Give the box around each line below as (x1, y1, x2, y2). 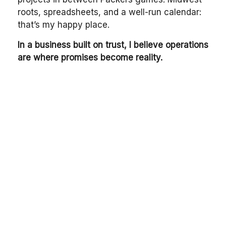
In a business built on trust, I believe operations (18, 40, 208, 50)
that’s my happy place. (18, 20, 109, 30)
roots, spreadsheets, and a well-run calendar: (18, 7, 201, 17)
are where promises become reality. (18, 52, 162, 63)
